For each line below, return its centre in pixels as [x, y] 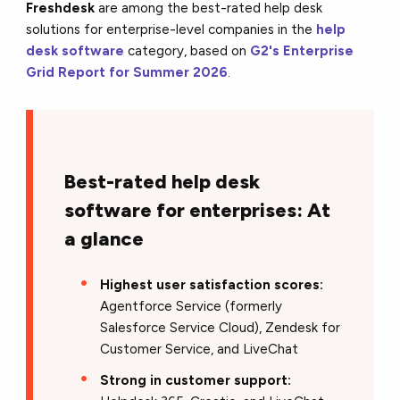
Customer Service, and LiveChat [200, 349]
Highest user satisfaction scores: [212, 284]
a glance [104, 238]
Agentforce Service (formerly [192, 306]
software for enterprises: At [198, 210]
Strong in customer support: [196, 380]
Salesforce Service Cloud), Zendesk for [221, 327]
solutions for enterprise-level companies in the [171, 29]
